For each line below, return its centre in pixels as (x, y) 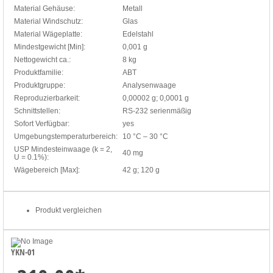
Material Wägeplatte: (48, 34)
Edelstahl (138, 34)
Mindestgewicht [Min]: (50, 47)
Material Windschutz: (48, 21)
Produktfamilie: (39, 72)
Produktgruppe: (40, 85)
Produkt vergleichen (69, 210)
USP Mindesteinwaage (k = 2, (63, 149)
